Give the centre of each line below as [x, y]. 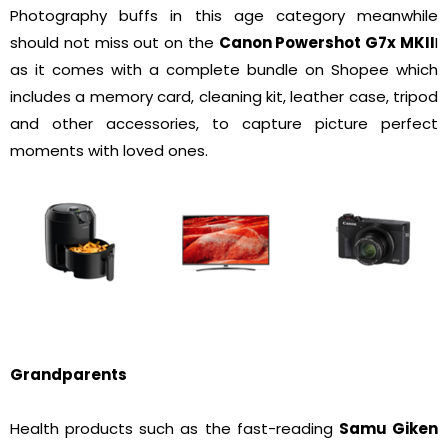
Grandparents [68, 375]
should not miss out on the [114, 42]
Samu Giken [388, 429]
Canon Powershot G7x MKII [327, 42]
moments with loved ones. [109, 150]
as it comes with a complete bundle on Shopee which [224, 69]
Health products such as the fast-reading [174, 429]
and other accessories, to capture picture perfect [224, 123]
